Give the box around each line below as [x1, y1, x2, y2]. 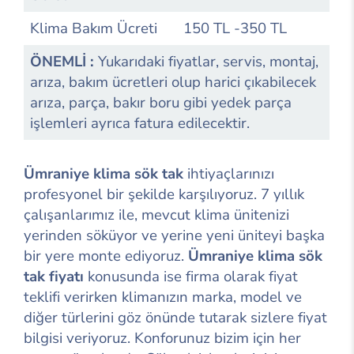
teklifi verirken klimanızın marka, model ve [24, 286, 302, 307]
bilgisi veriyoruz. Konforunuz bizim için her [24, 327, 301, 348]
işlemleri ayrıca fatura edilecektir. [30, 112, 250, 134]
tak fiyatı [24, 265, 84, 287]
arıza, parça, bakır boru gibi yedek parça [30, 92, 292, 113]
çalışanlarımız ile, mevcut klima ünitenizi [24, 204, 289, 225]
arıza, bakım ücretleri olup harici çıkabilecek [30, 71, 316, 92]
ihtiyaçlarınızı [183, 163, 274, 184]
